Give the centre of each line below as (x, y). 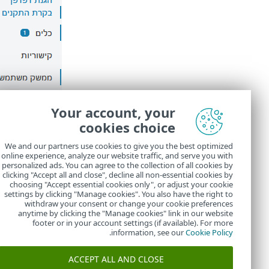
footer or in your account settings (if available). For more (133, 223)
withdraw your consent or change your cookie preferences (129, 204)
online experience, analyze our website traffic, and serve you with (117, 156)
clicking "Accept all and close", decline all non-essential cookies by (118, 175)
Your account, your (113, 112)
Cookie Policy (209, 232)
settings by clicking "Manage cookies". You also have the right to (119, 194)
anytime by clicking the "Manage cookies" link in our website (125, 213)
